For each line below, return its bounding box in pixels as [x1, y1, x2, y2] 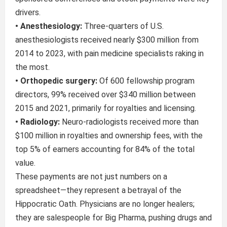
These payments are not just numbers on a [15, 172, 167, 181]
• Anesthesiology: [15, 21, 82, 31]
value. [15, 158, 35, 168]
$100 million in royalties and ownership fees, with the [15, 131, 203, 140]
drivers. [15, 8, 41, 17]
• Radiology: [15, 117, 60, 127]
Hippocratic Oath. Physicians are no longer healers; [15, 199, 195, 209]
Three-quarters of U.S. [82, 21, 164, 31]
